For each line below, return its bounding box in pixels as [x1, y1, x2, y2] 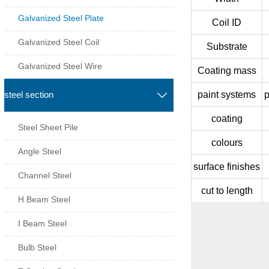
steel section [4, 89, 53, 100]
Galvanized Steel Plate [18, 13, 104, 23]
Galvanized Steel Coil [18, 37, 100, 47]
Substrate [206, 41, 247, 52]
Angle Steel [18, 147, 62, 157]
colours [211, 137, 243, 148]
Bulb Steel [18, 243, 57, 253]
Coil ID [212, 17, 242, 28]
